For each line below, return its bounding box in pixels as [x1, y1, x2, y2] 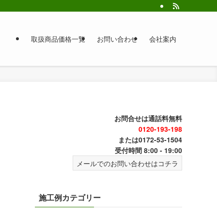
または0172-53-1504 [118, 135, 182, 144]
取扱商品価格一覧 [31, 34, 85, 44]
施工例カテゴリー [39, 192, 101, 203]
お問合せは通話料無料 [114, 113, 182, 123]
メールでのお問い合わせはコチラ [77, 158, 178, 168]
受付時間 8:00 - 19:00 [115, 145, 182, 155]
